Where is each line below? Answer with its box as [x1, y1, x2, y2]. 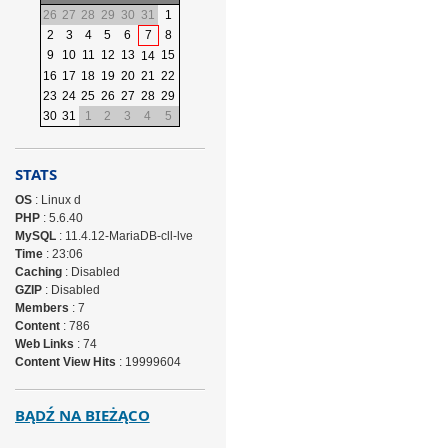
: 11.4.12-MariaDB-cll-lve [55, 229, 193, 243]
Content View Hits [14, 355, 116, 369]
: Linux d [31, 193, 81, 207]
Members [14, 301, 69, 315]
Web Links [14, 337, 74, 351]
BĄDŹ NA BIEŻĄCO [14, 405, 150, 425]
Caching [14, 265, 62, 279]
